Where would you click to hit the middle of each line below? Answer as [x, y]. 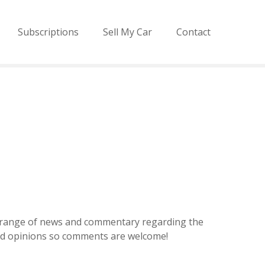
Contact [193, 32]
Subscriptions [48, 32]
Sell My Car [127, 32]
